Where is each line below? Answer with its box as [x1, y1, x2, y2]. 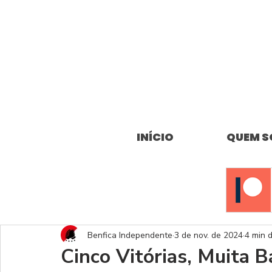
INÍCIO [137, 129, 174, 144]
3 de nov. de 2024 [174, 229, 243, 241]
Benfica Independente [87, 229, 172, 241]
